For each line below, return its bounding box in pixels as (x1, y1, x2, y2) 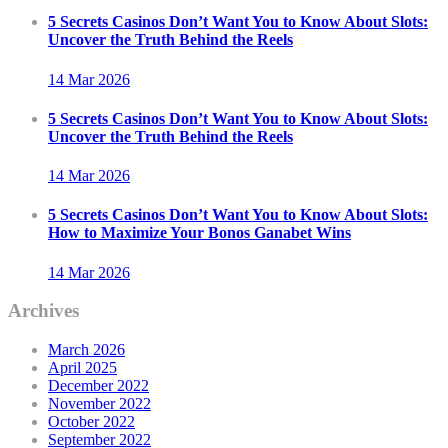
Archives (8, 300, 79, 322)
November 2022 (48, 395, 151, 413)
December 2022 (48, 377, 149, 395)
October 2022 (48, 413, 135, 431)
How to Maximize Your (48, 224, 208, 242)
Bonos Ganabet (208, 224, 312, 242)
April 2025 (48, 359, 117, 377)
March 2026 (48, 341, 125, 359)
